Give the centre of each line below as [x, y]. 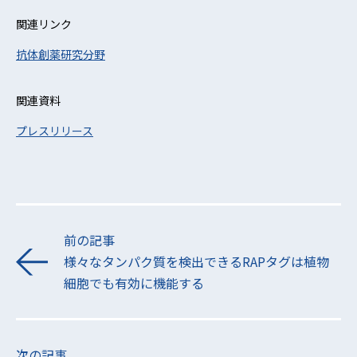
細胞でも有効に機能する [134, 283]
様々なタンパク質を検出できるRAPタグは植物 [196, 261]
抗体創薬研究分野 [61, 54]
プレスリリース [55, 131]
